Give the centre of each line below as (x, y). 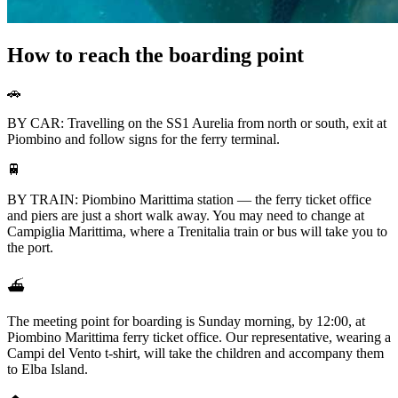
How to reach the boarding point (155, 56)
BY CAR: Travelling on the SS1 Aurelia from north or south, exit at (197, 123)
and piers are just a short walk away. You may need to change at (186, 216)
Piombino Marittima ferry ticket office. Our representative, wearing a (199, 338)
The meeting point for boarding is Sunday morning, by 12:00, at (186, 322)
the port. (30, 248)
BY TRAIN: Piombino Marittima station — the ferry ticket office (189, 200)
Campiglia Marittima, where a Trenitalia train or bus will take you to (197, 232)
